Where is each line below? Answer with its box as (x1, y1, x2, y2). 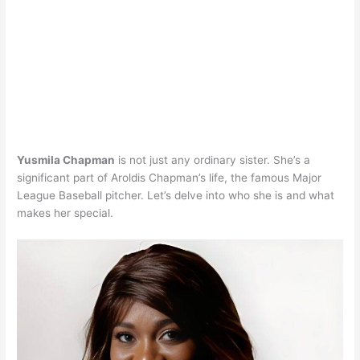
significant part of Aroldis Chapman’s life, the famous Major (17, 171, 322, 185)
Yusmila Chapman (17, 153, 116, 167)
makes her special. (17, 207, 114, 220)
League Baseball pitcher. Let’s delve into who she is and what (17, 189, 335, 202)
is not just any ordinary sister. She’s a (115, 153, 311, 167)
